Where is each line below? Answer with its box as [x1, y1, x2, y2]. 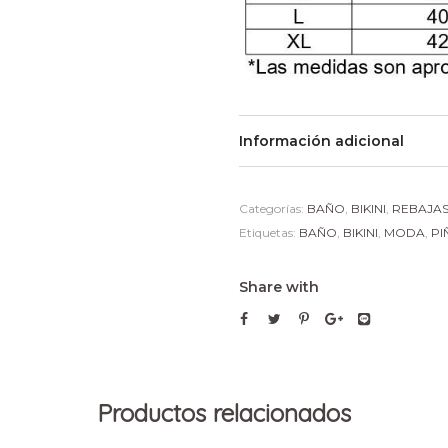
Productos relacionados [97, 397, 351, 428]
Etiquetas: [239, 224, 299, 240]
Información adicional [239, 131, 404, 150]
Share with [239, 277, 319, 296]
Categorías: [239, 200, 307, 216]
